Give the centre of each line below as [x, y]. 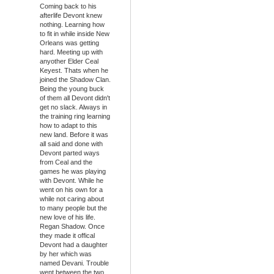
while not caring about [72, 199]
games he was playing [73, 172]
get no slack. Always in [73, 107]
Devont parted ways [70, 153]
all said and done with [71, 144]
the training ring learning [75, 117]
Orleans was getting [69, 43]
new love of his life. [68, 217]
